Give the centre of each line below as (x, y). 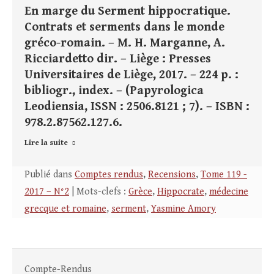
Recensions (172, 175)
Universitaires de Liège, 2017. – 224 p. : (131, 75)
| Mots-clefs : (99, 192)
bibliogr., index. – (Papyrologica (114, 91)
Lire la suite (46, 143)
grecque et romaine (65, 209)
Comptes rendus (109, 175)
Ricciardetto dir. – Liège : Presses (118, 59)
